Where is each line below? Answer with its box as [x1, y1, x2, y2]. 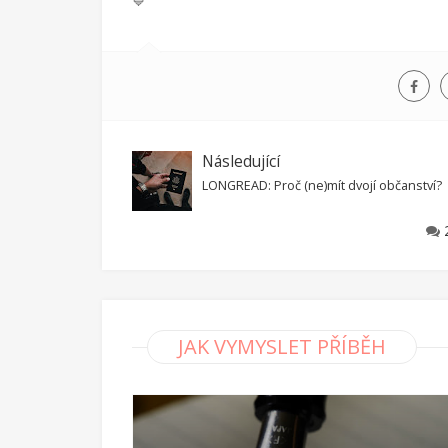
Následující [202, 151, 280, 172]
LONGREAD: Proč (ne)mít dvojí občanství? [202, 177, 442, 194]
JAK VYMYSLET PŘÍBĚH [178, 333, 386, 360]
